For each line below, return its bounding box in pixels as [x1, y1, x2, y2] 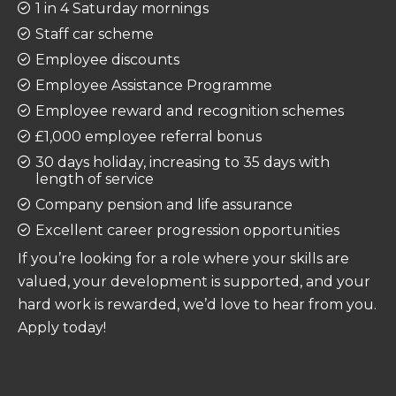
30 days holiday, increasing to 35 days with [35, 153, 330, 171]
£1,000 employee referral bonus [35, 127, 262, 145]
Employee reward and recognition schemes [35, 102, 344, 119]
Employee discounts [35, 50, 179, 68]
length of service [35, 170, 154, 187]
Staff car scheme [35, 25, 154, 42]
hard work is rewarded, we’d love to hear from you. [18, 295, 377, 313]
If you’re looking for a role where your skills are [18, 249, 349, 267]
